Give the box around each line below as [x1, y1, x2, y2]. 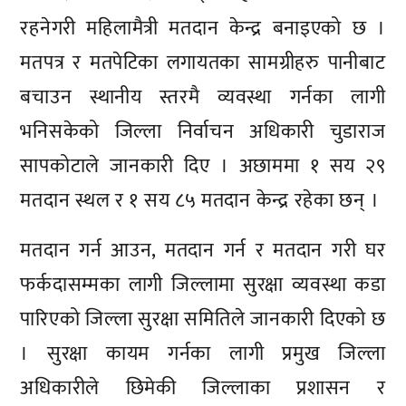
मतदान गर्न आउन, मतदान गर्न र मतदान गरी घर [20, 234, 386, 268]
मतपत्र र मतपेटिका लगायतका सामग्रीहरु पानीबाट [20, 45, 386, 80]
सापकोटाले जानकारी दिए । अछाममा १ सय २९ [20, 149, 386, 183]
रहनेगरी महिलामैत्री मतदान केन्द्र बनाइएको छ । [20, 11, 386, 45]
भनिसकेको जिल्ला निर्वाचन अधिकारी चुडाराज [20, 114, 386, 149]
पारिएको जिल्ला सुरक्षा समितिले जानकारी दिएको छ [20, 303, 386, 337]
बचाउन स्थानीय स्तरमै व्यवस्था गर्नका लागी [20, 80, 386, 114]
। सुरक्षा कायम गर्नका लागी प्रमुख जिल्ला [20, 337, 386, 372]
